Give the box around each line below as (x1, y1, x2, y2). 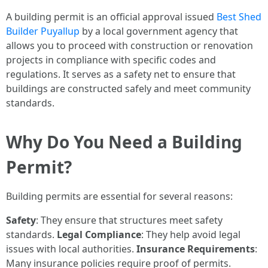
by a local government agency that (80, 25, 238, 38)
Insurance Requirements (136, 242, 255, 255)
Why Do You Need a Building (6, 130, 242, 153)
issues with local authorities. (6, 242, 136, 255)
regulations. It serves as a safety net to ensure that (6, 68, 236, 81)
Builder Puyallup (6, 25, 80, 38)
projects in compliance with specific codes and (6, 53, 216, 66)
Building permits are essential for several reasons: (6, 190, 233, 203)
